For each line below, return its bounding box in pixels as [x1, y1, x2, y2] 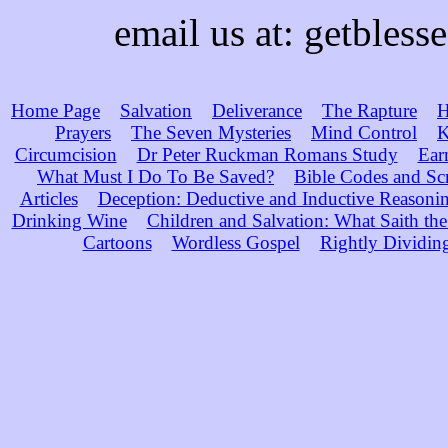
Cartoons [82, 231, 152, 253]
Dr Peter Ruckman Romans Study [136, 143, 398, 165]
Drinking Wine [11, 209, 127, 231]
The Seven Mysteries [131, 121, 291, 143]
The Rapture [322, 99, 417, 121]
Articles [19, 187, 78, 209]
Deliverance [212, 99, 302, 121]
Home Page [11, 99, 100, 121]
